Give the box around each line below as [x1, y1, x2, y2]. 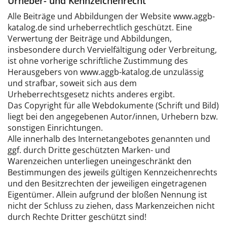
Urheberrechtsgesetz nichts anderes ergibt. [8, 89, 175, 100]
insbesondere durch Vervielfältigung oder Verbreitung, [8, 44, 217, 55]
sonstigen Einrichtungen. [8, 122, 103, 133]
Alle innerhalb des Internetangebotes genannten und [8, 133, 210, 144]
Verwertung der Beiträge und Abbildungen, [8, 33, 172, 44]
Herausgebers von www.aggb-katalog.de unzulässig [8, 66, 204, 78]
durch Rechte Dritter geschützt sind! [8, 211, 146, 222]
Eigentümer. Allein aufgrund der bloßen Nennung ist [8, 189, 207, 200]
